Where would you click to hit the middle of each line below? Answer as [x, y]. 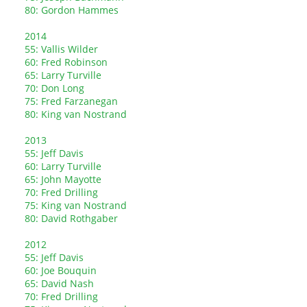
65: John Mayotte [63, 179]
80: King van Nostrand [76, 114]
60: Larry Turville [63, 166]
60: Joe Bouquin [61, 270]
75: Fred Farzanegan [71, 101]
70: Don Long [54, 88]
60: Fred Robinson [66, 62]
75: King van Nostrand [76, 205]
